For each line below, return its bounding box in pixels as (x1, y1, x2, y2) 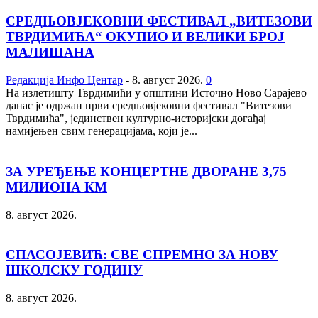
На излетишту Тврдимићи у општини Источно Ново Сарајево (6, 87, 307, 99)
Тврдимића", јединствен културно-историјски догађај (6, 112, 266, 125)
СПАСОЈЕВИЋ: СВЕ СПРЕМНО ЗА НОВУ (6, 247, 278, 263)
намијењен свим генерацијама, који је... (6, 125, 197, 138)
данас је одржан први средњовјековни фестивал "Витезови (6, 99, 292, 112)
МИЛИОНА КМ (6, 179, 107, 194)
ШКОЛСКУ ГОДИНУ (6, 263, 143, 278)
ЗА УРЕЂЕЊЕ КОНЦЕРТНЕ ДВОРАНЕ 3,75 (6, 163, 287, 179)
